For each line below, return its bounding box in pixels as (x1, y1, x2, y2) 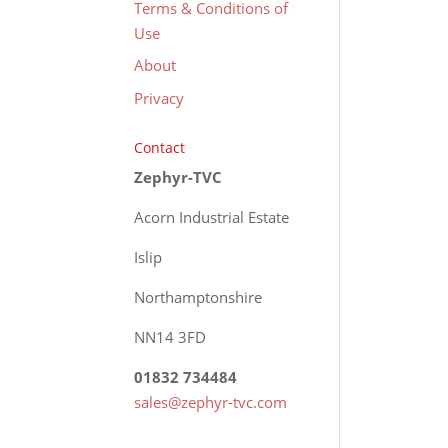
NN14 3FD (134, 326, 207, 347)
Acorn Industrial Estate (134, 206, 290, 227)
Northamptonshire (134, 286, 263, 307)
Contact (134, 137, 186, 157)
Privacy (134, 87, 185, 108)
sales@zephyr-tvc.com (134, 391, 288, 412)
